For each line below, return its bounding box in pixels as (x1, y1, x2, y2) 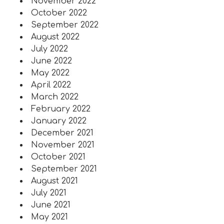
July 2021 (31, 188, 66, 197)
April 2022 (31, 80, 71, 89)
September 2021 (31, 164, 97, 173)
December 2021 (31, 128, 93, 137)
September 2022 (31, 20, 98, 29)
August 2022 (31, 32, 79, 41)
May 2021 (31, 212, 68, 221)
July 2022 (31, 44, 68, 53)
